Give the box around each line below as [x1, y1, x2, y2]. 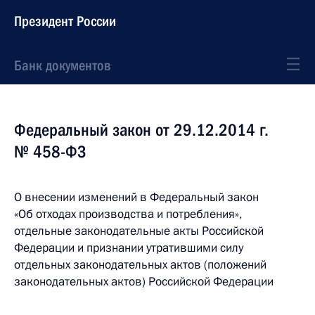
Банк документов [14, 57, 110, 74]
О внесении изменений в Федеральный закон [14, 189, 259, 205]
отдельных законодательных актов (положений [14, 257, 266, 273]
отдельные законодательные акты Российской [14, 223, 264, 239]
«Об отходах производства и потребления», [14, 206, 242, 222]
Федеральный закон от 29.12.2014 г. [14, 120, 269, 140]
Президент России [14, 13, 116, 30]
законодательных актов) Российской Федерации [14, 274, 274, 290]
